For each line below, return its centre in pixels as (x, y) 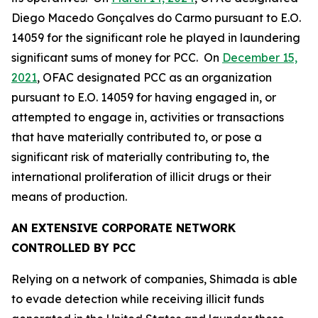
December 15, (260, 57)
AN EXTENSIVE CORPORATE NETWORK (124, 228)
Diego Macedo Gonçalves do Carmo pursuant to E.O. (156, 18)
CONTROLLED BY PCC (73, 248)
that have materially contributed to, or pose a (137, 137)
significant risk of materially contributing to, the (141, 157)
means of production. (69, 197)
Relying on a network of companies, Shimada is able (154, 279)
